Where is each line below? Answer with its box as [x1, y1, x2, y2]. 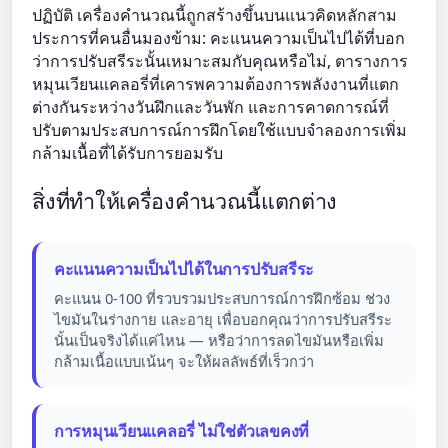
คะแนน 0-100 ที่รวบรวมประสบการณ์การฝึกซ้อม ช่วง [53, 288, 390, 309]
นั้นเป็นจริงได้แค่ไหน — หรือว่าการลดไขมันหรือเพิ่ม [53, 330, 384, 351]
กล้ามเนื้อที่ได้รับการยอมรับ [32, 141, 224, 164]
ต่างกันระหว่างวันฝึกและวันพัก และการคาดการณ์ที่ [32, 95, 390, 118]
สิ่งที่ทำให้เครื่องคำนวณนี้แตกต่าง [32, 189, 338, 216]
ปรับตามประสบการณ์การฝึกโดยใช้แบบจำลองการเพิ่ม [32, 118, 408, 141]
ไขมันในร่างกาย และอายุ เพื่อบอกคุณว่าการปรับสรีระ [53, 309, 392, 330]
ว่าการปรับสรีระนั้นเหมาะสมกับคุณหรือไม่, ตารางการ [32, 49, 409, 72]
